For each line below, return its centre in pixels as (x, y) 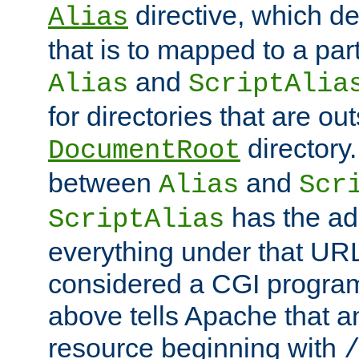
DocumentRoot (144, 151)
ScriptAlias (136, 220)
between (103, 183)
